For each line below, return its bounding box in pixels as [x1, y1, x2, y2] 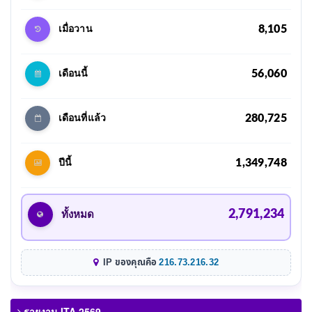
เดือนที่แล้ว [58, 113, 106, 123]
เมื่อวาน [58, 24, 93, 34]
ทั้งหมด [61, 209, 94, 220]
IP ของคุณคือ [100, 255, 159, 270]
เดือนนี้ [58, 68, 88, 79]
